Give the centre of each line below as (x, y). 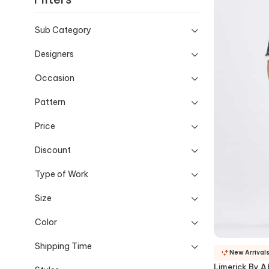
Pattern (50, 102)
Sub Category (63, 30)
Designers (54, 54)
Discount (53, 150)
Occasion (55, 78)
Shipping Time (63, 246)
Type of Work (62, 174)
